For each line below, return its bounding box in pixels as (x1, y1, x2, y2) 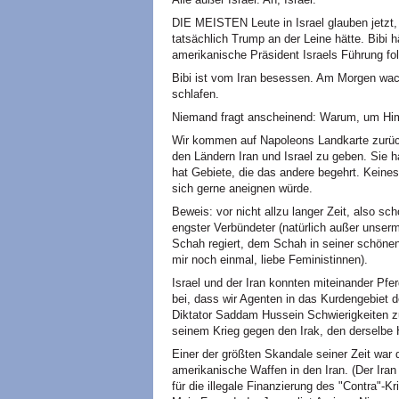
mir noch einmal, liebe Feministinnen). (172, 253, 368, 266)
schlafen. (172, 87, 219, 101)
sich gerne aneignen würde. (172, 182, 313, 195)
